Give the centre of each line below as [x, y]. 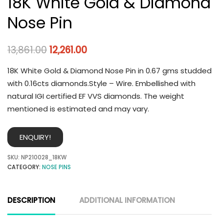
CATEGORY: [25, 167]
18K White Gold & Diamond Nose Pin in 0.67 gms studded [109, 70]
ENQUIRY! [35, 137]
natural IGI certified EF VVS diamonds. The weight [96, 96]
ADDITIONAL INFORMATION [127, 200]
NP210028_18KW [44, 158]
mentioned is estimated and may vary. [78, 109]
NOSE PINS [56, 167]
